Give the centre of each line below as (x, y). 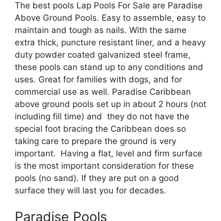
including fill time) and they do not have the (102, 116)
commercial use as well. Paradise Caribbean (103, 92)
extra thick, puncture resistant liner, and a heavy (110, 42)
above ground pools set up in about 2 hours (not (110, 104)
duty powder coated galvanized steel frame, (103, 55)
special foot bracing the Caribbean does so (100, 129)
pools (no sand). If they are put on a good (97, 178)
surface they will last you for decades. (91, 190)
